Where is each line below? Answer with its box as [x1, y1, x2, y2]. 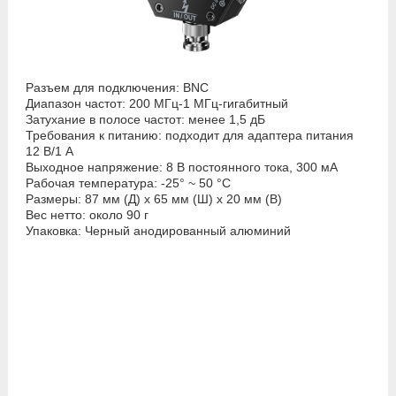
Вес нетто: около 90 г [25, 207, 148, 222]
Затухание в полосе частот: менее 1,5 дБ [25, 111, 265, 126]
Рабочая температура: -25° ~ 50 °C [25, 175, 231, 190]
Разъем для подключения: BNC [25, 80, 209, 95]
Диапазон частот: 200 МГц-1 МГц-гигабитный [25, 95, 288, 110]
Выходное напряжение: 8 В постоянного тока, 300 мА [25, 159, 338, 174]
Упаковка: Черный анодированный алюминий [25, 223, 291, 238]
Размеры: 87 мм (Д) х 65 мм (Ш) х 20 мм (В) [25, 191, 282, 206]
